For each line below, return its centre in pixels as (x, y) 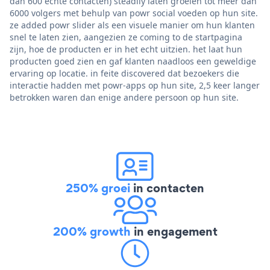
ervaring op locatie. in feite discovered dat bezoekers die (124, 73)
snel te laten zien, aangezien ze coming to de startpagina (126, 37)
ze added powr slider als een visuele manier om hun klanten (132, 25)
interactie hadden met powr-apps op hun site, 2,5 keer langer (135, 85)
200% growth (92, 231)
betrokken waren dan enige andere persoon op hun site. (124, 97)
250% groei (98, 188)
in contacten (167, 188)
